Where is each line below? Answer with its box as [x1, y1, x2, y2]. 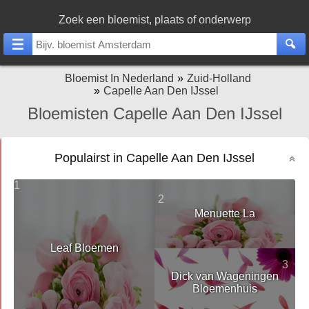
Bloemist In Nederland [65, 72, 174, 84]
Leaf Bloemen [50, 242, 119, 254]
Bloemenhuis [192, 283, 257, 295]
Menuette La [195, 208, 255, 219]
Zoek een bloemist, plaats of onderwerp [58, 14, 251, 26]
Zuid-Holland [187, 72, 251, 84]
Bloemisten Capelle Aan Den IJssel [27, 104, 282, 123]
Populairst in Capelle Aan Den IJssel [54, 151, 255, 165]
